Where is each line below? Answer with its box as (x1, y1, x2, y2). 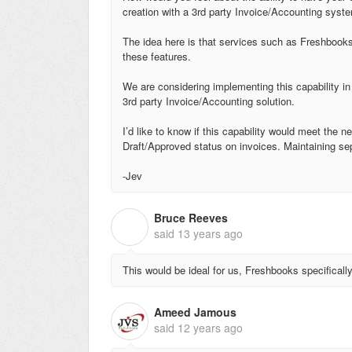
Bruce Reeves (154, 210, 228, 226)
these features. (123, 48, 194, 64)
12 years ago (178, 320, 243, 336)
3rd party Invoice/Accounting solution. (123, 93, 295, 108)
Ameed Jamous (154, 304, 236, 321)
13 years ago (178, 225, 243, 242)
